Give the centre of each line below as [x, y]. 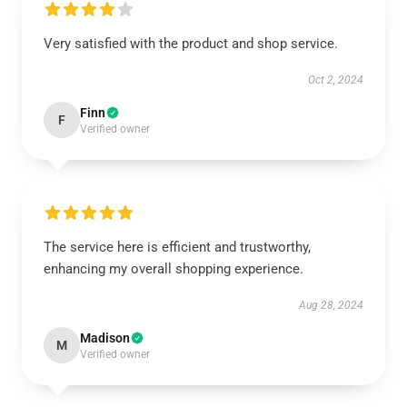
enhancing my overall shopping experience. [174, 269]
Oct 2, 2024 [336, 80]
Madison [105, 338]
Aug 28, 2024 [331, 305]
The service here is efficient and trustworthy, [177, 247]
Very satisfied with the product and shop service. [191, 44]
